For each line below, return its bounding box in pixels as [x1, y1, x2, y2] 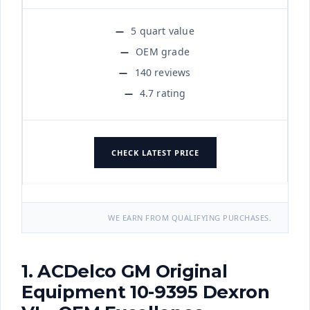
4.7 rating [139, 86, 186, 100]
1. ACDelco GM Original [21, 260, 228, 282]
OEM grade [136, 44, 190, 58]
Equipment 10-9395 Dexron [21, 281, 270, 303]
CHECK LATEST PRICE [111, 147, 199, 158]
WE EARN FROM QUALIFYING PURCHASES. [108, 212, 271, 224]
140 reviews [134, 65, 191, 79]
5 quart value [131, 24, 194, 37]
